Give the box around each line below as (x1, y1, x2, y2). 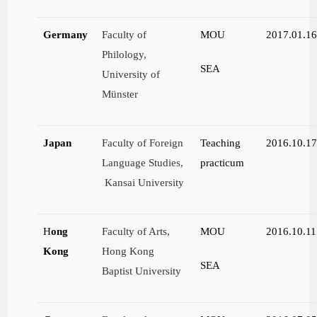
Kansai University (102, 176, 185, 189)
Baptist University (102, 265, 182, 277)
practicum (200, 156, 245, 169)
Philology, (102, 48, 147, 61)
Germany (43, 28, 88, 41)
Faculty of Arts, (102, 225, 171, 238)
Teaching (200, 137, 241, 149)
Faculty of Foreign (102, 137, 184, 149)
